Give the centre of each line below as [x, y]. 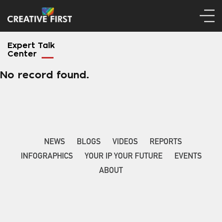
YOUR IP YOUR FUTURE [123, 157]
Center [22, 54]
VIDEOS [125, 143]
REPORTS [166, 143]
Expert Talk [31, 46]
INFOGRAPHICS [47, 157]
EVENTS [188, 157]
